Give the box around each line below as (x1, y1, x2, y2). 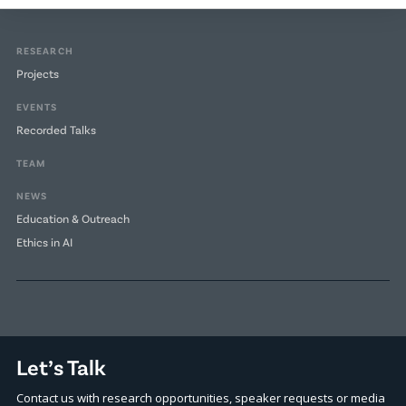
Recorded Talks (15, 122, 96, 137)
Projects (15, 66, 59, 81)
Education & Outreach (15, 211, 130, 226)
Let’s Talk (15, 353, 106, 380)
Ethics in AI (15, 235, 72, 249)
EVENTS (15, 101, 58, 112)
